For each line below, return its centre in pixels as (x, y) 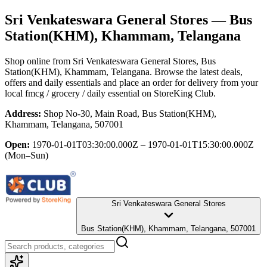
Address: (23, 113)
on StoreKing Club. (178, 93)
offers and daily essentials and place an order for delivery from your (131, 82)
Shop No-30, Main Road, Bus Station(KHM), (130, 113)
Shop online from (39, 61)
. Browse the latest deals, (196, 72)
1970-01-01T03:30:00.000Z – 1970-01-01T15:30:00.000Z (143, 144)
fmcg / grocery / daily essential (82, 93)
